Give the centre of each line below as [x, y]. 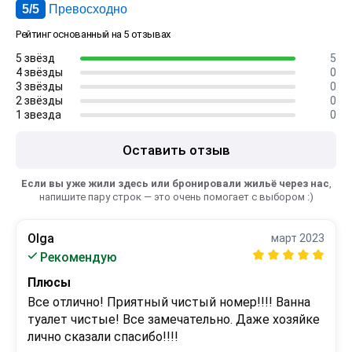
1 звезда [38, 115]
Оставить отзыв [176, 150]
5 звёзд [35, 58]
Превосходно [88, 9]
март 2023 [298, 238]
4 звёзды [39, 72]
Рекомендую [79, 257]
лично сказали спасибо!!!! [103, 337]
